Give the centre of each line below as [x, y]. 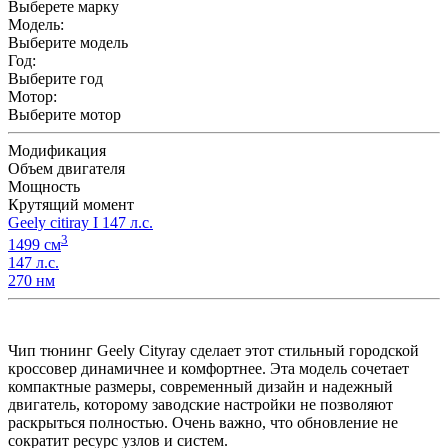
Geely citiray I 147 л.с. [80, 222]
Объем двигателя [66, 168]
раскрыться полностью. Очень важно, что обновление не [203, 423]
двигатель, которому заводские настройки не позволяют [200, 405]
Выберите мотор [64, 114]
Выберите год [55, 78]
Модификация [57, 150]
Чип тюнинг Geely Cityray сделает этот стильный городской [213, 351]
